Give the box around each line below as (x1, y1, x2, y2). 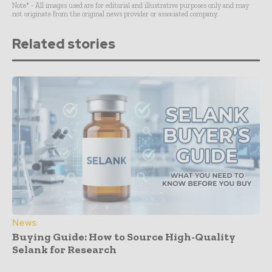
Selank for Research (12, 243, 117, 257)
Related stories (12, 35, 115, 53)
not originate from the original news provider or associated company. (12, 9, 219, 18)
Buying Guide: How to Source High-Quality (12, 230, 236, 244)
